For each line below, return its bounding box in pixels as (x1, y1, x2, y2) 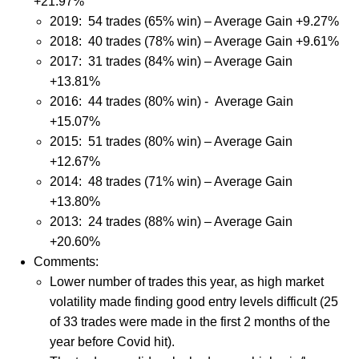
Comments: (33, 254, 99, 268)
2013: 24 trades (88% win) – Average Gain (49, 214, 292, 228)
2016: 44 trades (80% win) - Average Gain (49, 94, 293, 108)
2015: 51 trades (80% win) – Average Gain (49, 134, 292, 148)
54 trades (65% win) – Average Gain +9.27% (87, 14, 339, 28)
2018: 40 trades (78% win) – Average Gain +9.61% (49, 34, 339, 48)
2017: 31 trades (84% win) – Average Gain (49, 54, 292, 68)
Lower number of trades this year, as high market (49, 274, 324, 288)
